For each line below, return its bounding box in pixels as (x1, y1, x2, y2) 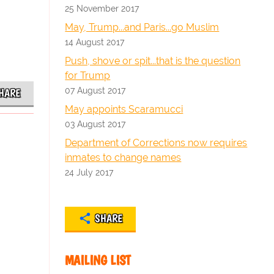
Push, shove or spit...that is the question (65, 55, 241, 67)
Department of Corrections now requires (65, 137, 248, 149)
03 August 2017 (65, 119, 126, 129)
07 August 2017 (65, 85, 126, 95)
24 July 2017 (65, 167, 114, 177)
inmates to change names (65, 152, 182, 163)
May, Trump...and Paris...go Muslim (65, 21, 220, 33)
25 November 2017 (65, 3, 139, 13)
